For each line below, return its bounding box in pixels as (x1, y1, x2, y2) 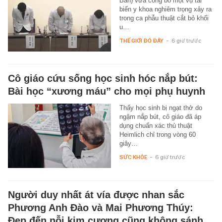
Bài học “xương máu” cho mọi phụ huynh (8, 86, 205, 97)
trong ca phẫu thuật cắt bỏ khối (119, 14, 209, 22)
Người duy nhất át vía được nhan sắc (8, 189, 184, 201)
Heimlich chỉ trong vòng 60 (119, 131, 196, 139)
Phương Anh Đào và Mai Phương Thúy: (8, 202, 193, 214)
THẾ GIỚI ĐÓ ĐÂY (119, 37, 164, 45)
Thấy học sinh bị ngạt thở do (119, 104, 202, 112)
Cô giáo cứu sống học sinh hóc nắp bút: (8, 73, 198, 84)
